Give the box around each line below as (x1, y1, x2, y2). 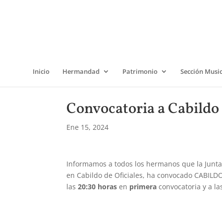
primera (129, 182, 157, 191)
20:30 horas (78, 182, 117, 191)
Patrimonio (122, 67, 158, 76)
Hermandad (62, 67, 100, 76)
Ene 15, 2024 (66, 122, 109, 132)
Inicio (33, 67, 50, 76)
